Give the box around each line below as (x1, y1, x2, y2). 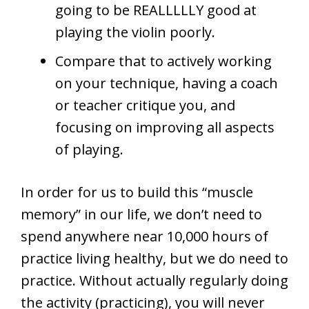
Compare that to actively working (55, 51, 272, 70)
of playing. (55, 139, 123, 159)
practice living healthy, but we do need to (21, 248, 288, 268)
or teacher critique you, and (55, 95, 235, 114)
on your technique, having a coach (55, 73, 278, 92)
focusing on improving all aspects (55, 117, 275, 137)
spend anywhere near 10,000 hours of (21, 226, 268, 246)
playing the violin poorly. (55, 22, 215, 41)
